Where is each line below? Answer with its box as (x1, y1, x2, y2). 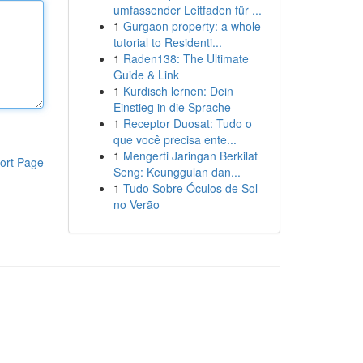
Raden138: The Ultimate (122, 50, 249, 66)
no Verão (113, 196, 160, 212)
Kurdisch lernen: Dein (122, 83, 233, 99)
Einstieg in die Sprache (113, 99, 231, 115)
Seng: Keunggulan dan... (113, 164, 241, 180)
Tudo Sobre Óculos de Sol (122, 180, 258, 196)
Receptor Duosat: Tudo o (122, 115, 252, 131)
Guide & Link (113, 66, 179, 83)
